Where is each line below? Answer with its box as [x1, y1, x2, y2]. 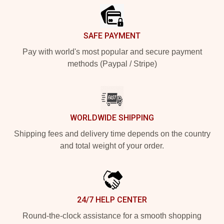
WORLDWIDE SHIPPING [70, 112, 154, 122]
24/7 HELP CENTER [77, 194, 147, 204]
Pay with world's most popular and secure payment [22, 47, 202, 56]
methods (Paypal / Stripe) [67, 59, 157, 68]
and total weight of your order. [60, 141, 164, 150]
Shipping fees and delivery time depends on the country [13, 129, 210, 138]
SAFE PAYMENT [83, 30, 140, 40]
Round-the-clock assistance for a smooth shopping [22, 211, 201, 220]
